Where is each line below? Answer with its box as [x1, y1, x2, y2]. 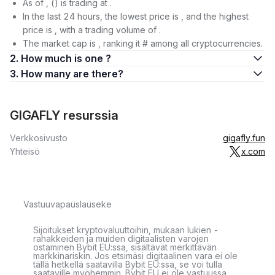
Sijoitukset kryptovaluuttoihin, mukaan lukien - [33, 225, 219, 235]
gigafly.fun [223, 133, 265, 143]
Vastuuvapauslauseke [23, 199, 112, 209]
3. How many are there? [73, 68, 123, 80]
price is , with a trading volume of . [23, 25, 161, 35]
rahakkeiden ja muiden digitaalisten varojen [33, 233, 209, 244]
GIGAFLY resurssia [10, 108, 118, 123]
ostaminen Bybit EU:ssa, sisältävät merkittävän [33, 242, 217, 252]
